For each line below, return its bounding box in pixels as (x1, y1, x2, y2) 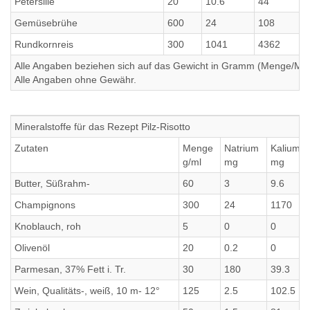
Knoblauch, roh (15, 221, 81, 232)
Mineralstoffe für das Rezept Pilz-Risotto (15, 121, 190, 132)
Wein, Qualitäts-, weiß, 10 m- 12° (15, 285, 160, 296)
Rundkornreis (15, 39, 73, 50)
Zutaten (15, 143, 48, 154)
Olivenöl (15, 242, 50, 253)
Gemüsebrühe (15, 17, 77, 28)
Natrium (224, 143, 259, 154)
